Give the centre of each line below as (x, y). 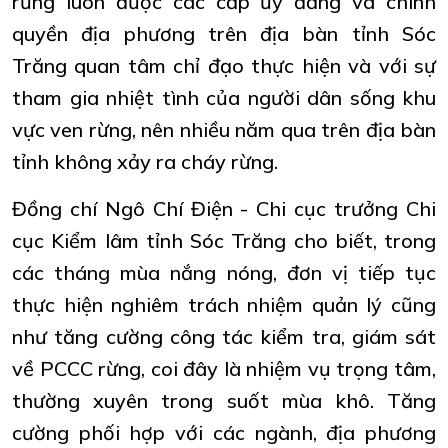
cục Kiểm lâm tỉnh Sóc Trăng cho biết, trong (224, 240)
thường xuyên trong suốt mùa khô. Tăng (224, 400)
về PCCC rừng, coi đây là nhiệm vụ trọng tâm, (224, 368)
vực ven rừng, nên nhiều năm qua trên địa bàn (224, 129)
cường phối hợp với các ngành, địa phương (224, 432)
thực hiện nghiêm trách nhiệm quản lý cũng (224, 304)
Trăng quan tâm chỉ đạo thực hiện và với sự (224, 65)
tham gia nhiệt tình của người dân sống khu (224, 97)
